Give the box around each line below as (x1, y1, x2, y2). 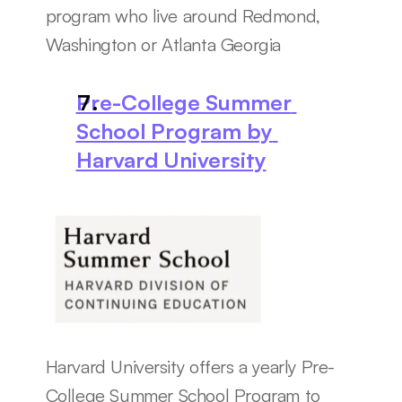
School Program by (75, 117, 273, 144)
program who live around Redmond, (45, 4, 320, 27)
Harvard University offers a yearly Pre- (45, 355, 335, 379)
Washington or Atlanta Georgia (45, 32, 281, 56)
